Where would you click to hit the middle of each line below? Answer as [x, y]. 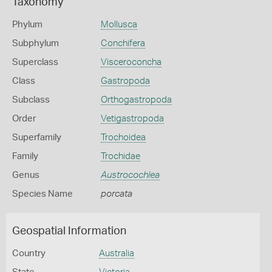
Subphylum [36, 43]
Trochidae [120, 156]
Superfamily [37, 138]
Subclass [31, 100]
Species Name [42, 194]
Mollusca [119, 25]
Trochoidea [123, 138]
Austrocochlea [130, 175]
